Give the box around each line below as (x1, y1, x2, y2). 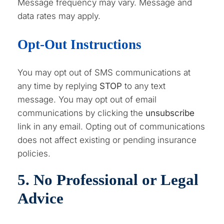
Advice (17, 189, 64, 207)
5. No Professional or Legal (17, 170, 199, 188)
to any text (122, 80, 166, 91)
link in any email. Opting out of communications (17, 121, 205, 131)
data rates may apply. (17, 10, 101, 21)
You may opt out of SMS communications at (17, 67, 191, 77)
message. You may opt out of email (17, 94, 157, 104)
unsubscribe (145, 107, 195, 118)
